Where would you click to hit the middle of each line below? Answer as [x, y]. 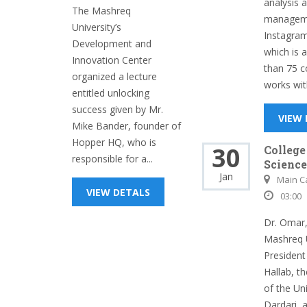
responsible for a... [112, 159]
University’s [97, 27]
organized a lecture [114, 76]
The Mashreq [101, 11]
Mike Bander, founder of [126, 126]
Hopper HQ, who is [114, 142]
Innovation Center [112, 60]
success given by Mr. [118, 109]
